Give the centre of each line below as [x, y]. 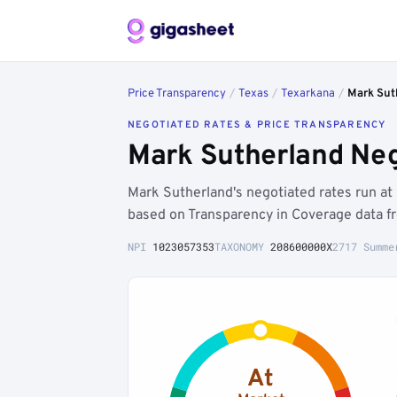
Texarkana [308, 94]
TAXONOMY [242, 246]
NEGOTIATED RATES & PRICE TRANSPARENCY [257, 125]
